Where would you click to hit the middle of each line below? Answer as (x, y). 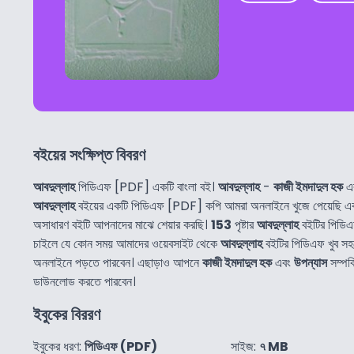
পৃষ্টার (244, 225)
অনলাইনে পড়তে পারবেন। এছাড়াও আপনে (118, 263)
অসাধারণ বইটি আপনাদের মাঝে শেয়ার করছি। (122, 225)
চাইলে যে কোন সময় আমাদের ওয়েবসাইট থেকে (127, 244)
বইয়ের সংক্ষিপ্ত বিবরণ (89, 155)
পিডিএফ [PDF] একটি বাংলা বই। (147, 187)
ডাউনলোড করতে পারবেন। (85, 282)
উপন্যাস (311, 263)
